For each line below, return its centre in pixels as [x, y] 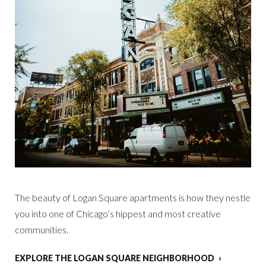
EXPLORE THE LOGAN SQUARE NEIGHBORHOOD [115, 258]
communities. [42, 230]
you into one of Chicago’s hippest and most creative [118, 214]
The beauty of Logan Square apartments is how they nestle [133, 198]
